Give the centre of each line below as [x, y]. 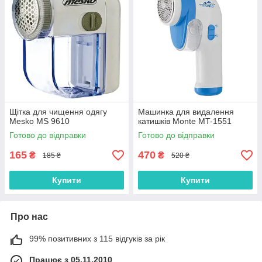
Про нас [29, 217]
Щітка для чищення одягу [58, 112]
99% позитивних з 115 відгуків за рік [97, 239]
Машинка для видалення [186, 112]
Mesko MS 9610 [39, 121]
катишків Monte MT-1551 [185, 121]
